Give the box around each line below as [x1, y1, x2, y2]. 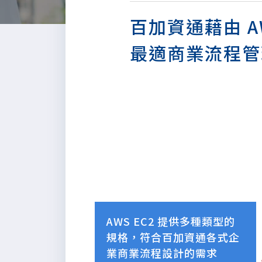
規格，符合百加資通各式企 [106, 229, 240, 244]
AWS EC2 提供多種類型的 [106, 213, 235, 229]
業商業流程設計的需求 [106, 245, 218, 260]
